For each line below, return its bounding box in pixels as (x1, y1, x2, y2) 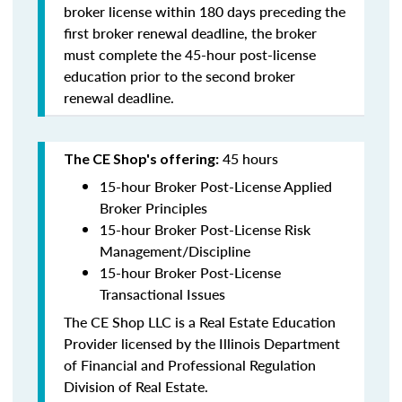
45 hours (219, 148, 278, 169)
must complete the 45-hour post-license (64, 44, 316, 65)
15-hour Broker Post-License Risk (100, 219, 310, 240)
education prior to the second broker (64, 66, 295, 86)
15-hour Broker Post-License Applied (100, 176, 332, 197)
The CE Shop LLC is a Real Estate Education (64, 311, 336, 332)
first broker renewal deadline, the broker (64, 22, 317, 43)
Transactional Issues (100, 284, 225, 304)
